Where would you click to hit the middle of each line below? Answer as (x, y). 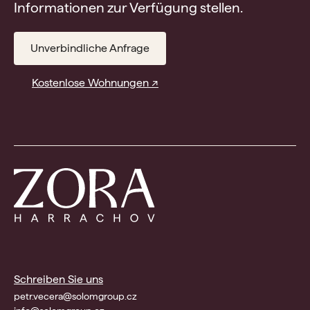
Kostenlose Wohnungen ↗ (95, 82)
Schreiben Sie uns (58, 280)
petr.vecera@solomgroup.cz (75, 297)
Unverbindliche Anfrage (90, 48)
